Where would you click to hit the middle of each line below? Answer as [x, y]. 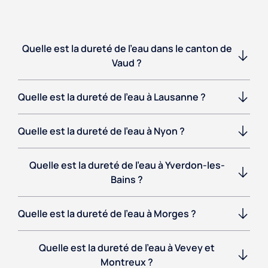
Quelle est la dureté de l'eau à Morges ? [107, 214]
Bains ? [127, 180]
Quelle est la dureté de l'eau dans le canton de [127, 49]
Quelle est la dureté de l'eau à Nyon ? [101, 131]
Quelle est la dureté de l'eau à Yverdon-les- [127, 165]
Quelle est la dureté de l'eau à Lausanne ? [112, 97]
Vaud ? [127, 63]
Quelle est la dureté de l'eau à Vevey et [127, 248]
